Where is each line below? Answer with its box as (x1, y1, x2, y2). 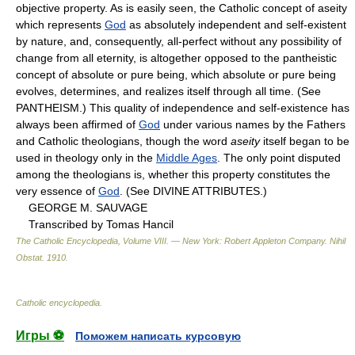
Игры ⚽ (16, 328, 64, 342)
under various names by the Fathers (160, 117, 345, 131)
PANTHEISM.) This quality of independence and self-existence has (16, 101, 349, 114)
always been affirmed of (16, 117, 139, 131)
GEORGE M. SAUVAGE (16, 200, 147, 214)
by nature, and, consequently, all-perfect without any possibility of (16, 34, 342, 48)
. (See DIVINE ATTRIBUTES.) (120, 184, 267, 197)
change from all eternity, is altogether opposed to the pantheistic (16, 51, 337, 64)
